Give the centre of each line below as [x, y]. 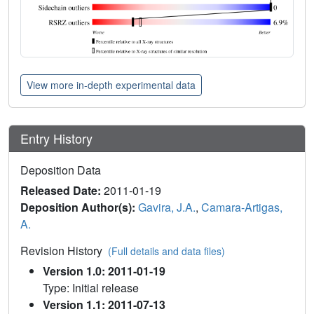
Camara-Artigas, [242, 207]
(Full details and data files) [166, 251]
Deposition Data [61, 170]
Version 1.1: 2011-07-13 [104, 304]
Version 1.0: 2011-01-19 [104, 271]
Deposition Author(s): [79, 207]
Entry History [58, 138]
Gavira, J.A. [167, 207]
